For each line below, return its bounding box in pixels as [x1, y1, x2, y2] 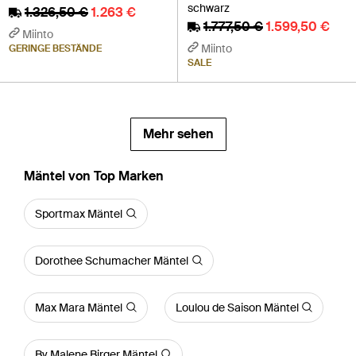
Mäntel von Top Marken [24, 167, 164, 184]
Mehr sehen [142, 125, 214, 142]
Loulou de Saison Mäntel [175, 300, 299, 315]
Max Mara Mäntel [35, 300, 122, 315]
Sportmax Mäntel [35, 206, 122, 221]
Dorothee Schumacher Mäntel [35, 253, 188, 268]
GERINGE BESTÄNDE [9, 41, 102, 55]
